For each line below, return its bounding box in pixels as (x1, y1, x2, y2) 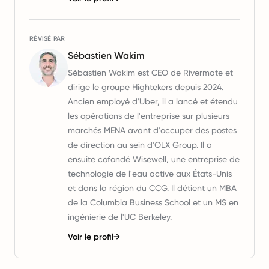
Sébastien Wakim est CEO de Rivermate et (68, 68, 233, 77)
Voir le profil (68, 232, 113, 242)
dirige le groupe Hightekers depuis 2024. (68, 82, 223, 92)
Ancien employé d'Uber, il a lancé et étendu (68, 97, 238, 106)
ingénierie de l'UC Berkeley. (68, 212, 172, 222)
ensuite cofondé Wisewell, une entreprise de (68, 154, 240, 164)
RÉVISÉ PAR (29, 35, 65, 43)
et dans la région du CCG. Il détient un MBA (68, 183, 237, 193)
